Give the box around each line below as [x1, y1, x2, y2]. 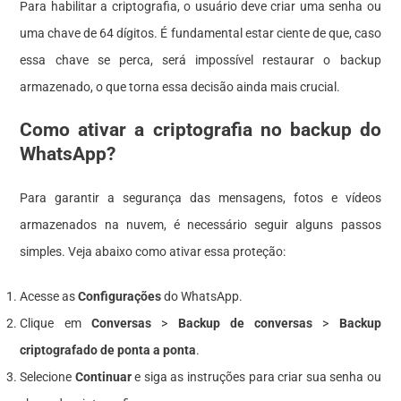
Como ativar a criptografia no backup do [20, 118, 381, 141]
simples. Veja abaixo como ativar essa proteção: [20, 243, 286, 259]
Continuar [74, 369, 132, 384]
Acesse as [20, 288, 79, 303]
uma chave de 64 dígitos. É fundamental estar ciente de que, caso [20, 25, 381, 40]
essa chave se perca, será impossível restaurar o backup [20, 52, 381, 67]
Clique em [20, 315, 91, 330]
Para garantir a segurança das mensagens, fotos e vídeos [20, 190, 381, 205]
